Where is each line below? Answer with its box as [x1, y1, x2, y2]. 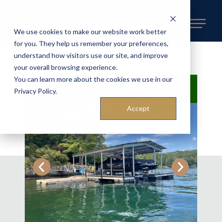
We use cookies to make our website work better [14, 27, 166, 36]
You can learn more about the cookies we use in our [14, 75, 172, 83]
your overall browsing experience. [14, 63, 117, 71]
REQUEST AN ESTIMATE [90, 22, 159, 28]
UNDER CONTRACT [73, 81, 149, 89]
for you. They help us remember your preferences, [14, 39, 168, 48]
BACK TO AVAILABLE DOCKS [47, 54, 179, 67]
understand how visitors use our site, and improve [14, 51, 168, 59]
